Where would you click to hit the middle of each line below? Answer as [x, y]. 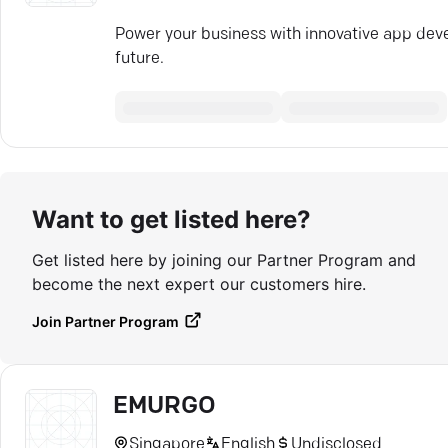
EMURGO [164, 407]
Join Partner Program [105, 321]
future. [139, 59]
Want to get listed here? [171, 219]
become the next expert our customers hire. [199, 284]
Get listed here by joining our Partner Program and [224, 260]
